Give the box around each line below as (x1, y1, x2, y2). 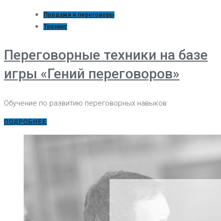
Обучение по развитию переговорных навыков (4, 98, 167, 108)
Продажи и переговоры (43, 11, 114, 18)
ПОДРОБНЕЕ (4, 118, 47, 125)
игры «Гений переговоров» (4, 65, 180, 82)
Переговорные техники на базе (4, 46, 208, 63)
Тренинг (43, 23, 67, 30)
